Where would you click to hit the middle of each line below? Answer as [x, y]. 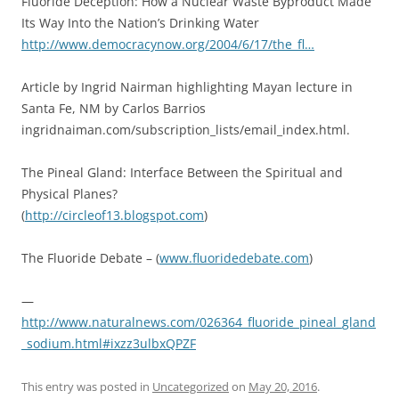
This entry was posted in [87, 387]
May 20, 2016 [283, 387]
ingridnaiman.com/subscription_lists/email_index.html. [186, 130]
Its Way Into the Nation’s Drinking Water [140, 23]
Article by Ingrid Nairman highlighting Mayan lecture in [187, 87]
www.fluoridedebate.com [234, 258]
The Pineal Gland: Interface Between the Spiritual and [182, 173]
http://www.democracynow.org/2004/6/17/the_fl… [168, 45]
